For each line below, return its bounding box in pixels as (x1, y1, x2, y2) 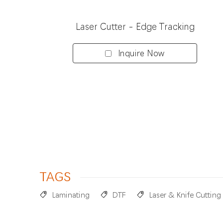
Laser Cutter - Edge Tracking (75, 21, 195, 32)
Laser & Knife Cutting (149, 191, 221, 200)
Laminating (52, 191, 90, 200)
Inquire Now (118, 48, 165, 58)
